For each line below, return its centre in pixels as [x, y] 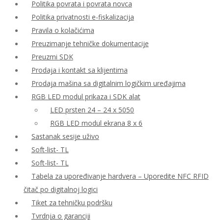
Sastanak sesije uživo [65, 136]
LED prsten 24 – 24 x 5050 [92, 110]
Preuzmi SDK [52, 57]
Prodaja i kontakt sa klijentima [79, 70]
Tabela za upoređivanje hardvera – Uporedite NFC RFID [120, 176]
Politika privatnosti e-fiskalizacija [82, 17]
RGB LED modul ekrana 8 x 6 [96, 123]
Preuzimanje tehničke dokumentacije [90, 43]
